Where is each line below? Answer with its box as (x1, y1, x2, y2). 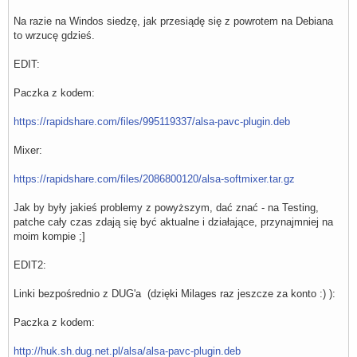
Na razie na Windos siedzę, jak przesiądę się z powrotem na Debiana (14, 15, 333, 28)
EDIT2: (14, 259, 46, 272)
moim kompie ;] (14, 230, 85, 243)
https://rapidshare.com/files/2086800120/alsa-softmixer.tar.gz (14, 173, 295, 186)
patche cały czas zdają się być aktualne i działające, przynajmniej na (14, 216, 333, 229)
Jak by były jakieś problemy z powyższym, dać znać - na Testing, (14, 202, 319, 214)
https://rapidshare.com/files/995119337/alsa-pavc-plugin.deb (14, 116, 290, 128)
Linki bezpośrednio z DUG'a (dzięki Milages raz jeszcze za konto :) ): (14, 288, 335, 300)
